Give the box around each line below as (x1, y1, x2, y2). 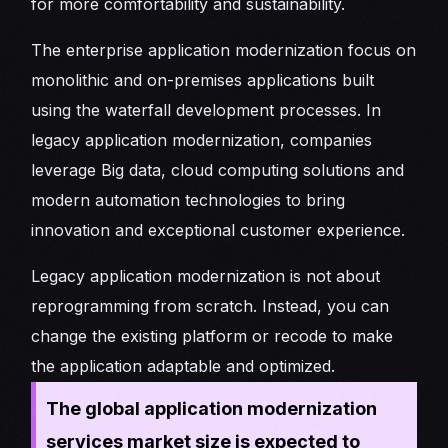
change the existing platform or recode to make (31, 325, 394, 346)
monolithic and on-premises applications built (31, 69, 375, 90)
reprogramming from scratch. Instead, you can (31, 295, 390, 316)
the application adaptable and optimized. (31, 355, 336, 376)
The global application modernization (46, 397, 378, 419)
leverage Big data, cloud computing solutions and (31, 159, 405, 180)
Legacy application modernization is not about (31, 265, 381, 286)
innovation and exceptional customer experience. (31, 219, 406, 240)
